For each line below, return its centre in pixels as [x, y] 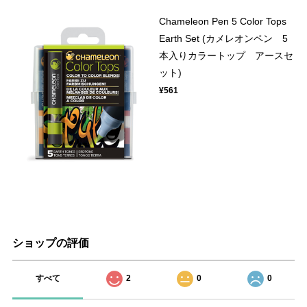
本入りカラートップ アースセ [226, 56]
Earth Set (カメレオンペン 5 [224, 39]
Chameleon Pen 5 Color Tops [223, 22]
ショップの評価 [51, 243]
